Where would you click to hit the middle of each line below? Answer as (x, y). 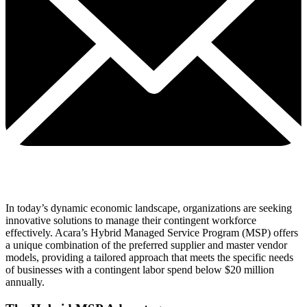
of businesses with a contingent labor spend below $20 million (140, 270)
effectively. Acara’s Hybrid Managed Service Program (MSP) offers (152, 233)
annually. (25, 282)
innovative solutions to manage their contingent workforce (131, 221)
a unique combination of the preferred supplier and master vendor (146, 245)
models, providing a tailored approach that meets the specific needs (149, 258)
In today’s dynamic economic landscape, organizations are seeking (149, 208)
